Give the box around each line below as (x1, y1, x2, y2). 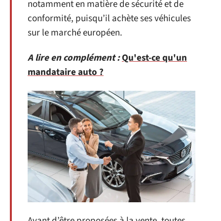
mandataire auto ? (28, 66, 104, 79)
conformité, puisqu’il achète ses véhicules (28, 11, 191, 25)
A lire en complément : (28, 51, 120, 65)
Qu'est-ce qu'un (122, 51, 187, 65)
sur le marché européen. (28, 26, 122, 39)
